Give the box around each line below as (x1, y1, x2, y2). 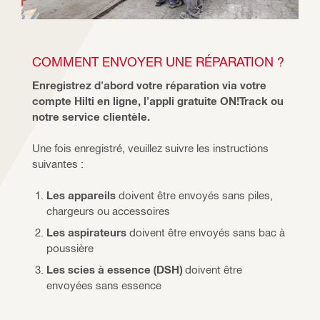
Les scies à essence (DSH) (46, 262, 182, 276)
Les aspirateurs (46, 225, 126, 239)
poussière (46, 241, 94, 254)
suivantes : (32, 156, 84, 170)
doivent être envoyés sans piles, (116, 188, 273, 201)
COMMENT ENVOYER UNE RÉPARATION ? (32, 53, 284, 69)
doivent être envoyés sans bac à (126, 225, 285, 239)
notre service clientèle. (32, 109, 150, 123)
